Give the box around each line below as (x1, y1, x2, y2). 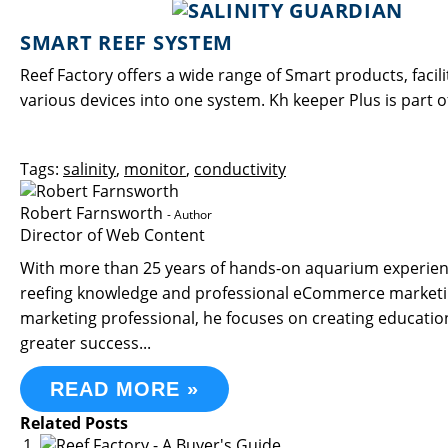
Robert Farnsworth (20, 202, 163, 224)
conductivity (194, 158, 286, 180)
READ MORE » (50, 378, 199, 400)
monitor (124, 158, 186, 180)
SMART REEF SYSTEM (20, 29, 234, 56)
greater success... (20, 332, 151, 354)
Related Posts (20, 412, 128, 434)
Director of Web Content (20, 224, 205, 246)
